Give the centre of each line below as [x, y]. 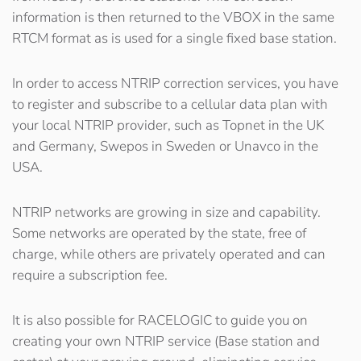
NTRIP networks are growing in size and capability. [166, 212]
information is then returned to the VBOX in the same [173, 17]
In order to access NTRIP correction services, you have [175, 83]
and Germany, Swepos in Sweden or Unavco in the [165, 146]
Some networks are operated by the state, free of [159, 233]
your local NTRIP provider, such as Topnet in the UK [168, 125]
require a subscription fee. [90, 275]
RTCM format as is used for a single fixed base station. [174, 38]
